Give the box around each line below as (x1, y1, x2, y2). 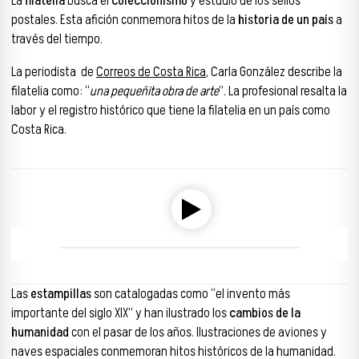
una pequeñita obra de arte (90, 81, 219, 101)
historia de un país (238, 10, 333, 30)
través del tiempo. (11, 29, 103, 49)
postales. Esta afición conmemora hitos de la (11, 10, 238, 30)
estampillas (30, 284, 91, 304)
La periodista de (11, 62, 96, 82)
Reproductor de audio (10, 152, 118, 172)
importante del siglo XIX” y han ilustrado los (11, 303, 227, 323)
